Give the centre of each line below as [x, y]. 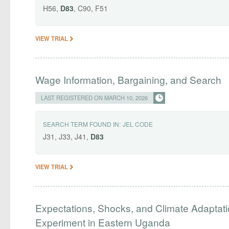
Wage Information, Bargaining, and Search [129, 79]
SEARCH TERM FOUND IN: [82, 124]
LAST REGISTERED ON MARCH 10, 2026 [95, 97]
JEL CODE [138, 124]
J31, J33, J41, [67, 136]
